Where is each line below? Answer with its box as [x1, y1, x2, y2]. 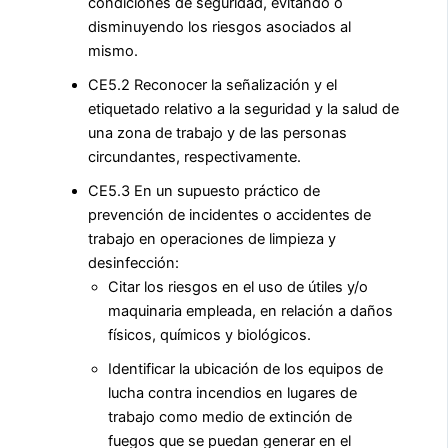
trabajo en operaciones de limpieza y [88, 229, 336, 248]
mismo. [88, 41, 138, 60]
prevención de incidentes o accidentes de [88, 205, 371, 224]
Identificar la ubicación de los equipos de [108, 359, 383, 378]
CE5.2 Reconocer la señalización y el [88, 75, 337, 94]
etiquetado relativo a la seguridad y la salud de [88, 99, 399, 118]
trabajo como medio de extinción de [108, 407, 352, 426]
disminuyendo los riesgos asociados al [88, 17, 351, 36]
